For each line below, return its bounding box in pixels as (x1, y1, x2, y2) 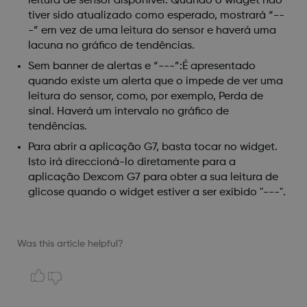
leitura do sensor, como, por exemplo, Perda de (27, 90, 263, 102)
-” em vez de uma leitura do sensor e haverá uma (27, 25, 276, 36)
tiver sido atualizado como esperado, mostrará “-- (27, 10, 284, 21)
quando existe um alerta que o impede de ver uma (27, 75, 283, 87)
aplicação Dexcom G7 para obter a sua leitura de (27, 171, 278, 183)
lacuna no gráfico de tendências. (27, 40, 195, 51)
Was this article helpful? (16, 238, 123, 249)
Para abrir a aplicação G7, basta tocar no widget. (27, 141, 278, 153)
